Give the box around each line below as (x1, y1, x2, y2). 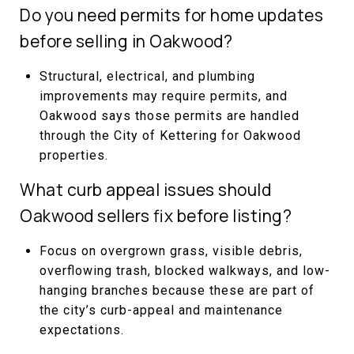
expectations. (39, 322, 124, 337)
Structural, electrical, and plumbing (39, 68, 255, 84)
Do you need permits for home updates (20, 3, 323, 26)
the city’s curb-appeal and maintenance (39, 302, 283, 318)
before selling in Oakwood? (20, 29, 232, 52)
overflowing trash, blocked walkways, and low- (39, 262, 330, 278)
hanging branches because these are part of (39, 282, 314, 298)
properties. (39, 147, 108, 163)
